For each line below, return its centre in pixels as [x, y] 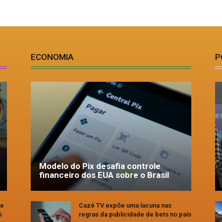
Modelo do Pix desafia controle [100, 166]
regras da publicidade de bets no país [135, 214]
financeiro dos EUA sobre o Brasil [104, 175]
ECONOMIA [52, 57]
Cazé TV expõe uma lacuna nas [125, 205]
